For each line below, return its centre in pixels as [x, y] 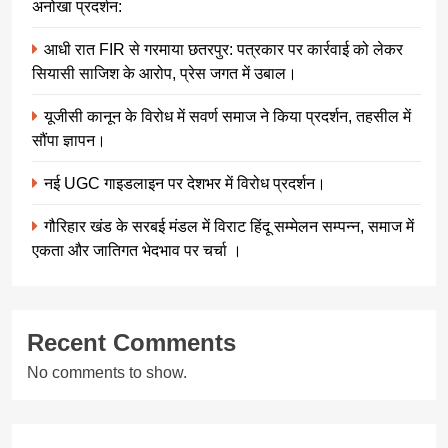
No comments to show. [107, 372]
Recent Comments [131, 342]
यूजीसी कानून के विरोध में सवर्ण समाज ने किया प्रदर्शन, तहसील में [227, 115]
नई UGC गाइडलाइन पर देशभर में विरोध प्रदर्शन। [185, 182]
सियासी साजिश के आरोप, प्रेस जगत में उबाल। [164, 72]
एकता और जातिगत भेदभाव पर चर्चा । [137, 249]
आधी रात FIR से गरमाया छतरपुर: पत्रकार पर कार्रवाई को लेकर [223, 48]
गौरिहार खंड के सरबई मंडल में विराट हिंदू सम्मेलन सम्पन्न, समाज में [229, 225]
